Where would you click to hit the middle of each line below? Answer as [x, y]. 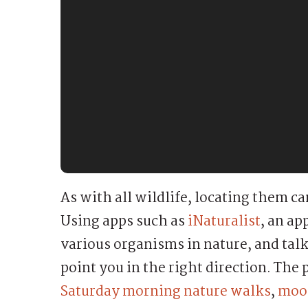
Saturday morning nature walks [166, 291]
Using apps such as [124, 221]
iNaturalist [224, 221]
